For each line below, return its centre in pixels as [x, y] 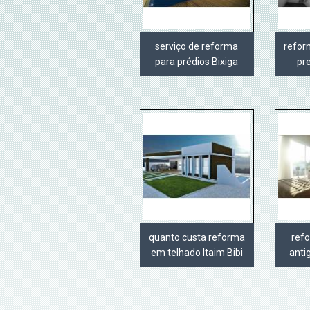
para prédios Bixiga [197, 62]
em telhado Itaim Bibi [197, 253]
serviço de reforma [197, 47]
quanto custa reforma [197, 238]
